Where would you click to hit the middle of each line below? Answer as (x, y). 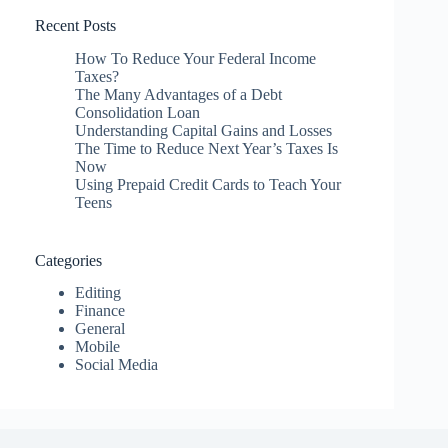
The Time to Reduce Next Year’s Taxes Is (206, 148)
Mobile (97, 347)
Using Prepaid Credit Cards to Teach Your (208, 184)
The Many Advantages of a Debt (178, 94)
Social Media (116, 365)
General (100, 329)
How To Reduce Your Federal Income (195, 58)
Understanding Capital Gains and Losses (203, 130)
